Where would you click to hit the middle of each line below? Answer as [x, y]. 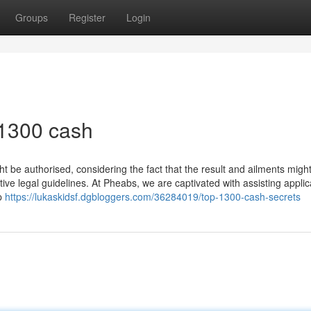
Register [87, 17]
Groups [32, 17]
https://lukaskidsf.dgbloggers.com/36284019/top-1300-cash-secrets [153, 196]
